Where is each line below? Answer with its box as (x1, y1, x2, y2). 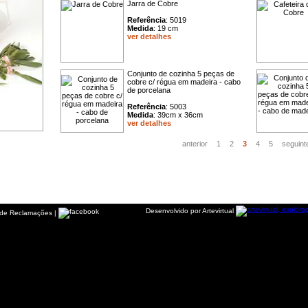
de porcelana (127, 86, 170, 94)
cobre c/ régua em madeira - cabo (127, 78, 241, 86)
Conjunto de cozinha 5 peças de (127, 69, 234, 78)
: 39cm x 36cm (153, 111, 203, 119)
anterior (182, 140, 208, 148)
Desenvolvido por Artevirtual (146, 206, 236, 214)
